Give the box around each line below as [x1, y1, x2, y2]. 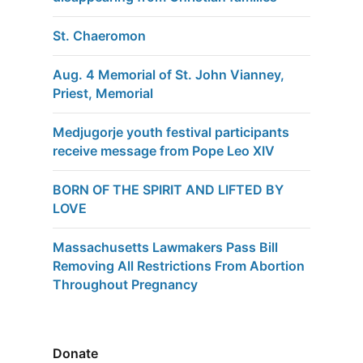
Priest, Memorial [53, 85, 153, 102]
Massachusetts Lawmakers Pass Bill [53, 239, 278, 256]
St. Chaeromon [53, 28, 146, 45]
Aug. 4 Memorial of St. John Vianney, [53, 66, 284, 83]
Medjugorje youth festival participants [53, 124, 289, 141]
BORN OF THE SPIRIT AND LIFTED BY [53, 181, 284, 199]
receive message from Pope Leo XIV [53, 143, 275, 160]
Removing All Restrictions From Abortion [53, 258, 305, 275]
